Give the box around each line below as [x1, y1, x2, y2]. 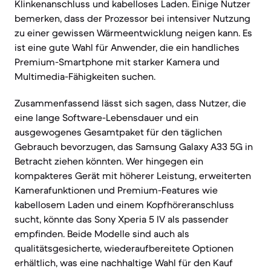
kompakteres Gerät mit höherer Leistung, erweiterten [15, 169, 251, 181]
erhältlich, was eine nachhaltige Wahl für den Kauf [15, 256, 233, 269]
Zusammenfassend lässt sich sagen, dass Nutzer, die [15, 97, 246, 109]
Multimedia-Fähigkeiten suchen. [15, 70, 155, 82]
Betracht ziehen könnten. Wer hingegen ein [15, 155, 203, 167]
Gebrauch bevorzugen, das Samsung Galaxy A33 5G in [15, 140, 253, 152]
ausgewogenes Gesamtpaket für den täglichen [15, 126, 222, 138]
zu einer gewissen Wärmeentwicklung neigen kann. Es [15, 27, 252, 39]
